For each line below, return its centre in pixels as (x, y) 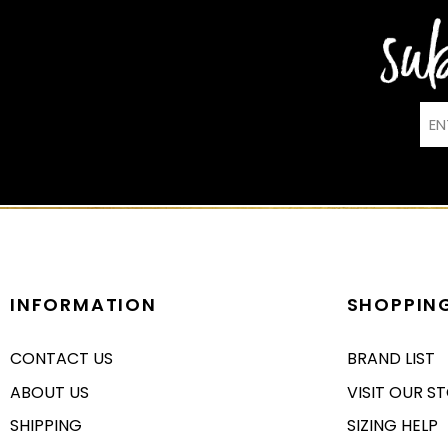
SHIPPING (46, 425)
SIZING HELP (392, 425)
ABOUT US (49, 392)
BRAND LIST (390, 359)
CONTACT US (61, 359)
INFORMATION (83, 305)
